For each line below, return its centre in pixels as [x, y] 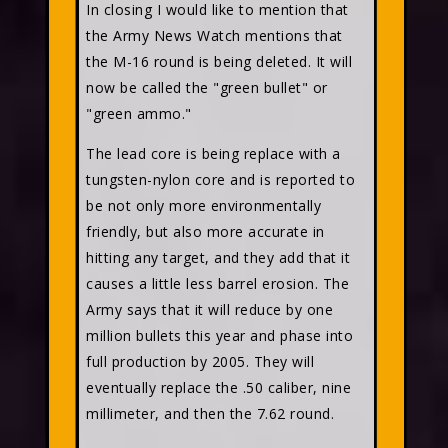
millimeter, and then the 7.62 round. [210, 413]
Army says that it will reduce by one [209, 309]
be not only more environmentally [203, 205]
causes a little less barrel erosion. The [217, 283]
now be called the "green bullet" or [207, 87]
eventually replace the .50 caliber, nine [218, 387]
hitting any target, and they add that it [218, 257]
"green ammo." [139, 113]
